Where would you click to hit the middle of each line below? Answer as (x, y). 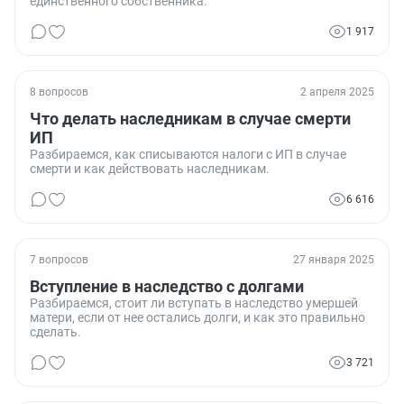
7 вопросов (59, 260)
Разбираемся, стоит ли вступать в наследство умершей (194, 303)
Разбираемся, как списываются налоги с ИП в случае (188, 155)
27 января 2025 (334, 260)
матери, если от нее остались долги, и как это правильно (197, 318)
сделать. (55, 332)
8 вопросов (59, 92)
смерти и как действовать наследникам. (150, 169)
